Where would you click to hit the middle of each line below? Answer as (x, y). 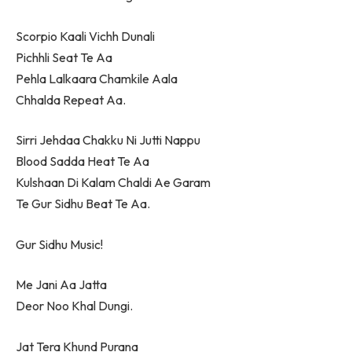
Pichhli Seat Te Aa (64, 57)
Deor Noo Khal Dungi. (74, 306)
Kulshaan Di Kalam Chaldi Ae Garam (113, 183)
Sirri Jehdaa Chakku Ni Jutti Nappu (108, 140)
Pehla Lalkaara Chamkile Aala (97, 78)
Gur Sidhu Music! (59, 244)
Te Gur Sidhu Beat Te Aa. (83, 204)
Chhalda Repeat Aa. (71, 99)
